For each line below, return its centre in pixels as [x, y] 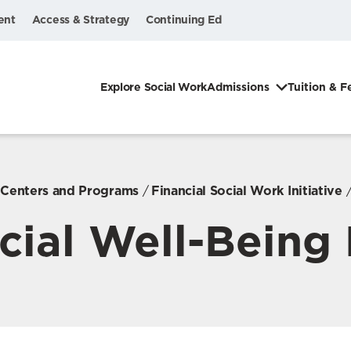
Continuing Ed [184, 20]
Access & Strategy [80, 20]
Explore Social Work [154, 87]
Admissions [238, 87]
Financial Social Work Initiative [246, 190]
